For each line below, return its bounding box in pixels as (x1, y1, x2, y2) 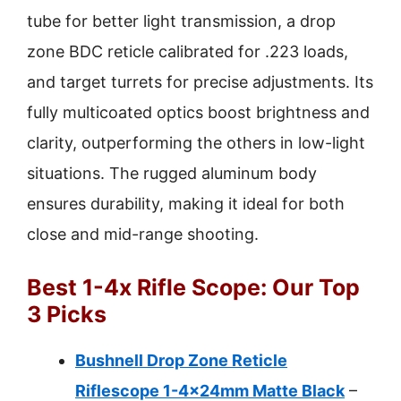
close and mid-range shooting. (27, 225, 259, 243)
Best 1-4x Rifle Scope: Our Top (27, 274, 360, 301)
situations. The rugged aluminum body (27, 164, 317, 183)
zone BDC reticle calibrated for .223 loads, (27, 42, 348, 61)
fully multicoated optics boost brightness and (27, 103, 370, 122)
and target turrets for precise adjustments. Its (27, 73, 373, 91)
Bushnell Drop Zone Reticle (75, 351, 287, 370)
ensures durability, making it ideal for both (27, 194, 345, 213)
